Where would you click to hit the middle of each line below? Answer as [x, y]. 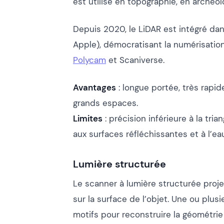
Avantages [94, 87]
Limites [88, 118]
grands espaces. [105, 103]
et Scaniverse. [135, 60]
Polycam [89, 60]
